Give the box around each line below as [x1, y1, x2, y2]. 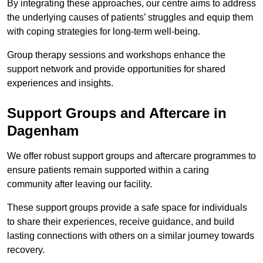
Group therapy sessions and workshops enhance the [7, 49, 225, 60]
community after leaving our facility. [7, 178, 152, 189]
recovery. [7, 244, 47, 255]
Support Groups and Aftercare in [7, 104, 227, 121]
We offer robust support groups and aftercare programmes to [7, 150, 256, 161]
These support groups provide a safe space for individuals [7, 202, 247, 213]
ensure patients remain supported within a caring [7, 164, 209, 175]
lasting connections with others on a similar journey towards [7, 230, 254, 241]
